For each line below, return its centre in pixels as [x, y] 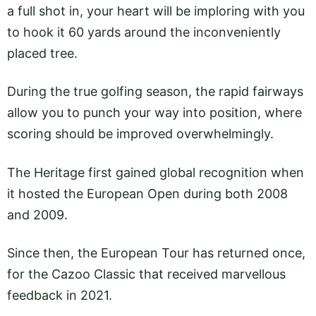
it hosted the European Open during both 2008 [147, 193]
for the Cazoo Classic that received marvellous [146, 274]
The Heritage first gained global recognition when [156, 172]
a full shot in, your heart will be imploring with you [156, 11]
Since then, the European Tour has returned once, [156, 253]
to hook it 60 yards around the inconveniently [144, 32]
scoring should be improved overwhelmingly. [140, 134]
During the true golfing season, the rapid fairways [155, 92]
